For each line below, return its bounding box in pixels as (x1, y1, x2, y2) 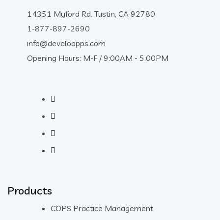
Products (7, 184, 52, 198)
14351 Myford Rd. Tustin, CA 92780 (27, 9, 155, 19)
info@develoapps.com (27, 38, 106, 49)
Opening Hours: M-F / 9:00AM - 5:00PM (27, 53, 168, 63)
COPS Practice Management (51, 203, 153, 214)
